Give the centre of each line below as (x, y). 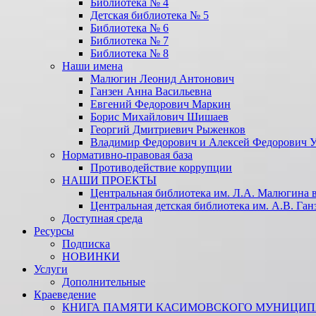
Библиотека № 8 (129, 53)
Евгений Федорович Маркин (160, 104)
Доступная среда (102, 218)
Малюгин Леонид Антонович (162, 78)
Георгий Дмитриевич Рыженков (168, 129)
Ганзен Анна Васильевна (151, 91)
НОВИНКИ (91, 256)
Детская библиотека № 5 (150, 15)
